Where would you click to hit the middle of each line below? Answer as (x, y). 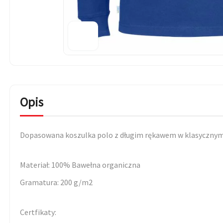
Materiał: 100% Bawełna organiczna (80, 165)
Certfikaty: (38, 212)
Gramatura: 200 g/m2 (56, 182)
